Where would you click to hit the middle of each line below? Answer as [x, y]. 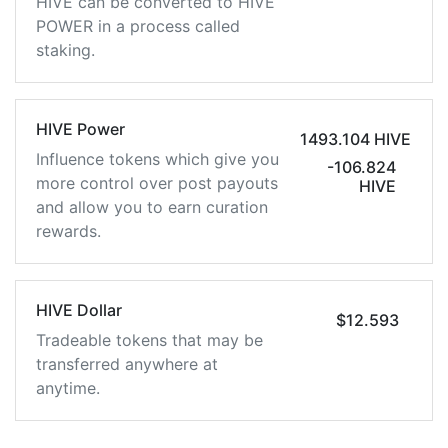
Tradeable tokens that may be [149, 340]
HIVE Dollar [79, 310]
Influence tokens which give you [157, 159]
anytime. [68, 388]
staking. [65, 50]
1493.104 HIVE [355, 139]
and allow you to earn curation [152, 207]
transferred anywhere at [127, 364]
